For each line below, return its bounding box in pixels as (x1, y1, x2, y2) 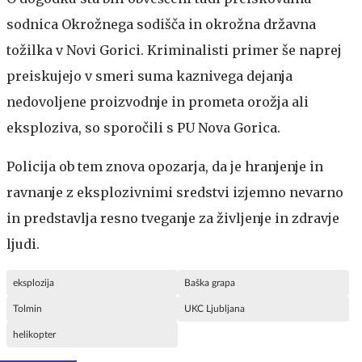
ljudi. (6, 235, 40, 252)
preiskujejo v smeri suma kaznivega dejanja (6, 67, 293, 84)
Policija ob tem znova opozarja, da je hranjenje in (6, 158, 323, 175)
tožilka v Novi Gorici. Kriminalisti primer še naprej (6, 41, 342, 58)
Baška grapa (184, 277, 235, 288)
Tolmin (13, 303, 42, 314)
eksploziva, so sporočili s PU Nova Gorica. (6, 119, 280, 136)
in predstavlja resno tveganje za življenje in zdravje (6, 209, 339, 226)
